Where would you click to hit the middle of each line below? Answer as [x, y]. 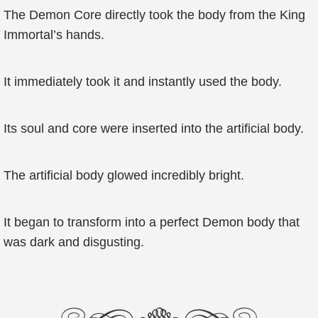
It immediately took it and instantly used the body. [143, 82]
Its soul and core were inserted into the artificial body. [154, 128]
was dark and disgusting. [74, 242]
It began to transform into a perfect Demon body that [152, 222]
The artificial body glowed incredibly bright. [124, 175]
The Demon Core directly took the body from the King [154, 15]
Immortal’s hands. [54, 35]
